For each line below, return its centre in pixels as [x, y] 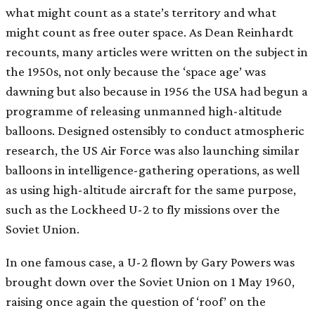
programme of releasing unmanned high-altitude [144, 110]
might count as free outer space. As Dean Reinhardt [149, 32]
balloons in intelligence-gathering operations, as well [153, 169]
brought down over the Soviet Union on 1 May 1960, [150, 281]
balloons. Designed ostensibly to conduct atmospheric [155, 130]
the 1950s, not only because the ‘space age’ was [136, 71]
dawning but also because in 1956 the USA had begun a [157, 91]
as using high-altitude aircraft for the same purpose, [151, 189]
